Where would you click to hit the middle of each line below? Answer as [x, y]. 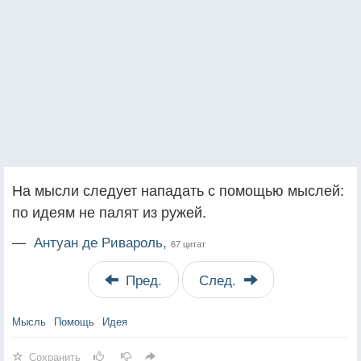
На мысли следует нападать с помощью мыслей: [178, 189]
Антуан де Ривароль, [102, 241]
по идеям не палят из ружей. [109, 211]
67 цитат [188, 243]
